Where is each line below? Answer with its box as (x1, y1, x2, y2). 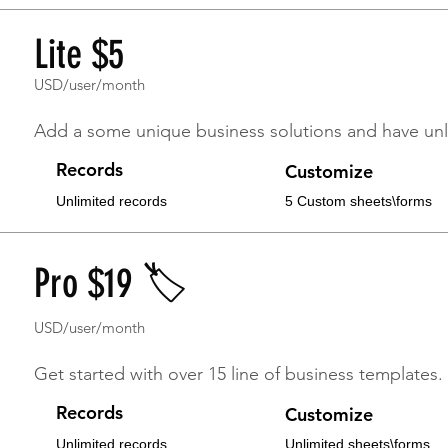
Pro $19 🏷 (34, 260, 187, 307)
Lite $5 (34, 31, 124, 78)
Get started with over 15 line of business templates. (34, 363, 443, 385)
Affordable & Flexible (118, 95, 254, 114)
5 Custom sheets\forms (285, 193, 432, 209)
